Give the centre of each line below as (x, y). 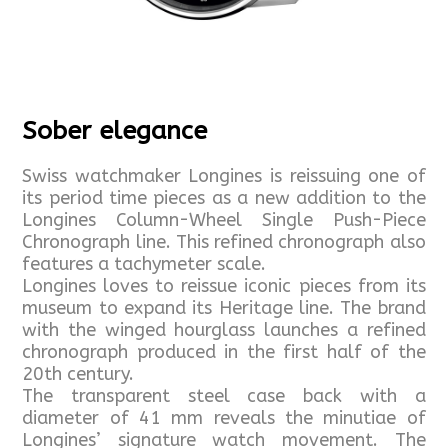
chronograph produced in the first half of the (224, 352)
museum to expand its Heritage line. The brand (224, 308)
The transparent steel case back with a (224, 396)
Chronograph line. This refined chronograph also (224, 242)
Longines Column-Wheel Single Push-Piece (224, 220)
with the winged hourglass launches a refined (224, 330)
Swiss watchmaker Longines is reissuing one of (224, 176)
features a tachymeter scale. (144, 264)
